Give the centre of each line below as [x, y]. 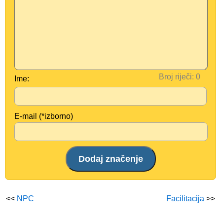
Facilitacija [185, 199]
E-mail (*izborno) [44, 116]
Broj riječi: [176, 77]
